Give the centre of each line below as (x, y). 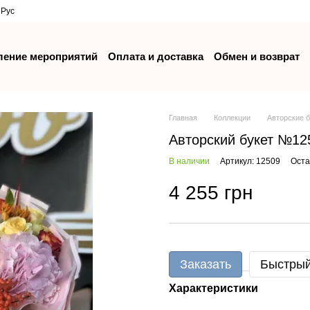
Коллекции (232, 118)
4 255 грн (211, 193)
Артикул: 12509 (250, 161)
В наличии (189, 161)
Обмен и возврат (257, 56)
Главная (183, 118)
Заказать (206, 264)
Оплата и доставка (156, 56)
